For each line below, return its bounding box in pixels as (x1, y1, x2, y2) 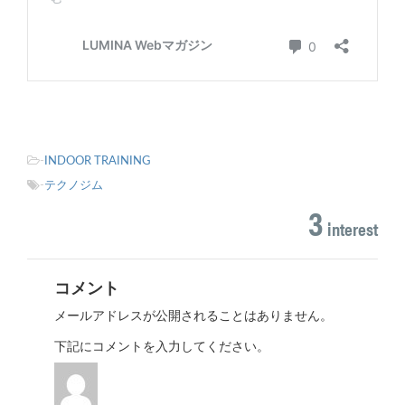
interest (324, 215, 378, 242)
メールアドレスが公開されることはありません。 (54, 310, 333, 324)
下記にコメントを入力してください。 (54, 341, 269, 354)
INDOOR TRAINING (44, 155, 151, 168)
